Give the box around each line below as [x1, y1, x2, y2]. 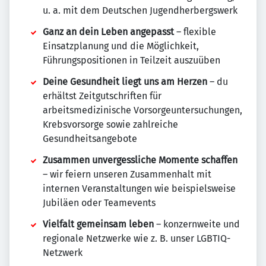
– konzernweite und [154, 218, 240, 230]
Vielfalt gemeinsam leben [43, 218, 154, 230]
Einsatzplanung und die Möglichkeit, [43, 40, 199, 52]
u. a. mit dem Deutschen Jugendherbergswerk [43, 5, 237, 17]
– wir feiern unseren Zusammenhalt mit [43, 169, 211, 180]
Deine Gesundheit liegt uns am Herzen [43, 76, 207, 88]
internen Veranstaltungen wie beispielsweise [43, 183, 236, 195]
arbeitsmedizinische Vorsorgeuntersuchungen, [43, 104, 242, 116]
